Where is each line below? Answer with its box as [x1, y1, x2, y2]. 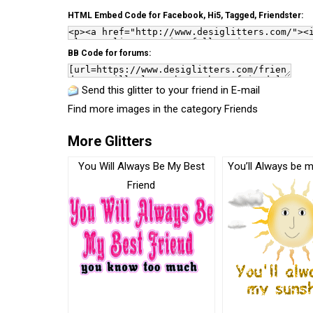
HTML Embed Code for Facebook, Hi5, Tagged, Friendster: [68, 10, 303, 20]
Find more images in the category [68, 103, 224, 115]
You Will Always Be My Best [78, 160, 205, 173]
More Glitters [68, 133, 152, 150]
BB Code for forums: [68, 48, 151, 58]
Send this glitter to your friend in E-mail [82, 84, 260, 96]
